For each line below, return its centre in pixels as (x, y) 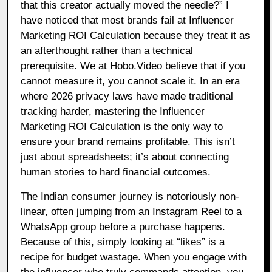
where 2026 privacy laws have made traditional (127, 96)
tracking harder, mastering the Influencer (113, 111)
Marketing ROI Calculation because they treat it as (136, 35)
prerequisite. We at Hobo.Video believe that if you (133, 66)
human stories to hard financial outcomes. (116, 172)
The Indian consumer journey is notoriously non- (130, 196)
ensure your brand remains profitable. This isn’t (128, 141)
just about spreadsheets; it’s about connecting (125, 157)
